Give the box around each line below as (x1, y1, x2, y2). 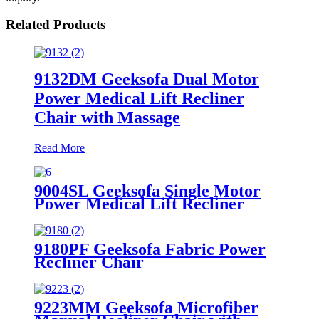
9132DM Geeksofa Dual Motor (34, 69, 259, 88)
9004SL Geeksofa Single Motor (34, 181, 261, 200)
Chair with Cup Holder (34, 206, 204, 226)
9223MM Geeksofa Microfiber (34, 298, 258, 317)
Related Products (6, 17, 105, 33)
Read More (34, 141, 85, 154)
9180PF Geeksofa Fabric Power (34, 239, 266, 258)
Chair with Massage (34, 108, 180, 127)
